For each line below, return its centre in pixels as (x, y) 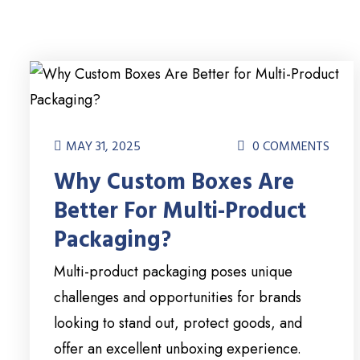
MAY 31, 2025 (103, 147)
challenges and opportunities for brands (178, 298)
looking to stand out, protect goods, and (178, 323)
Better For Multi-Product (180, 212)
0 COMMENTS (290, 147)
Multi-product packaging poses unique (173, 272)
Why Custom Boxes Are (174, 183)
